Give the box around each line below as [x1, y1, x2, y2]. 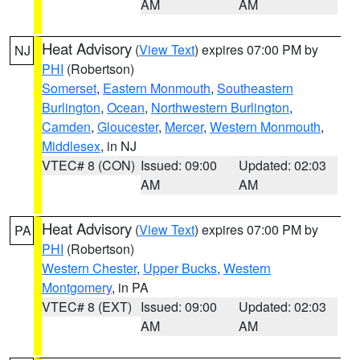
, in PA [112, 278, 149, 297]
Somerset [42, 79, 96, 97]
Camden [42, 117, 91, 136]
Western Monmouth [210, 117, 321, 136]
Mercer [165, 117, 203, 136]
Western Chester [42, 259, 137, 277]
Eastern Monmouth [103, 79, 211, 97]
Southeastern [217, 79, 293, 97]
